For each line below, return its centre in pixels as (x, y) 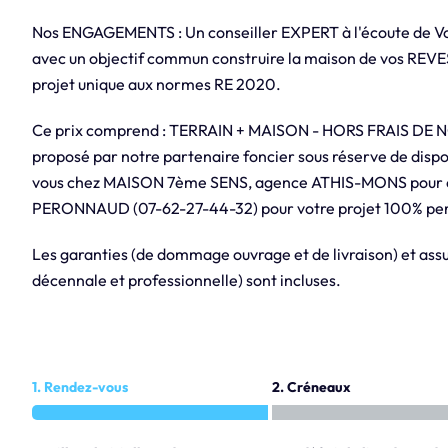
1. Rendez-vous (79, 387)
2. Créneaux (311, 387)
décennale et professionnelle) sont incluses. (186, 280)
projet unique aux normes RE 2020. (156, 84)
